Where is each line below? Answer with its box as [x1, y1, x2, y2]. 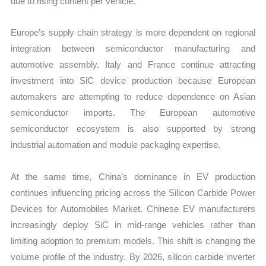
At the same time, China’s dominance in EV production [11, 171, 255, 182]
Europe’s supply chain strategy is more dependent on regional [11, 27, 255, 38]
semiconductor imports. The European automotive [11, 107, 255, 118]
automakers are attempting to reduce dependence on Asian [11, 91, 255, 102]
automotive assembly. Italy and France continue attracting [11, 59, 255, 70]
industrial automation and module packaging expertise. [11, 140, 221, 150]
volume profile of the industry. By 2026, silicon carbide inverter [11, 251, 255, 262]
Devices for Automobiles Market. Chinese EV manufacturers [11, 203, 255, 214]
